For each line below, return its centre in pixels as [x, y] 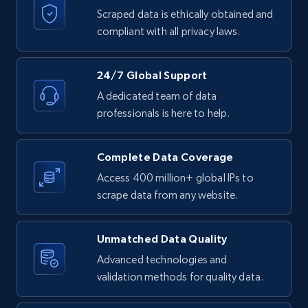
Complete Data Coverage [165, 157]
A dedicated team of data [157, 96]
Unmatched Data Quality [162, 239]
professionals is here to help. [163, 113]
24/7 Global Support [152, 75]
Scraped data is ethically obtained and [185, 14]
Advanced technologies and [162, 260]
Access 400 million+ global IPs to [175, 178]
